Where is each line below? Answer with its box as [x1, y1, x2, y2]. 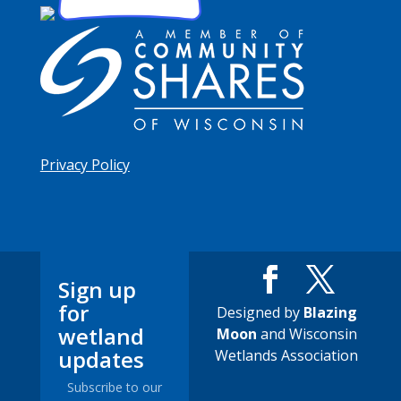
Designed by [216, 302, 303, 322]
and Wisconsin [256, 323, 357, 344]
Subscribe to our [66, 378, 162, 396]
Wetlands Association [215, 345, 359, 365]
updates [57, 344, 144, 374]
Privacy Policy [39, 155, 130, 175]
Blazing [303, 302, 357, 322]
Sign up [57, 274, 136, 304]
